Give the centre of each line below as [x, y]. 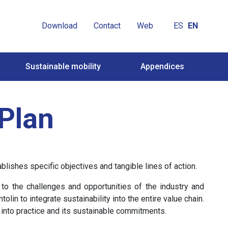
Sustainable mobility [63, 66]
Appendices [162, 66]
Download [60, 26]
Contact [107, 26]
